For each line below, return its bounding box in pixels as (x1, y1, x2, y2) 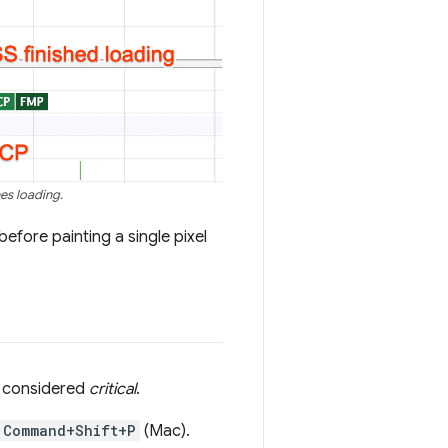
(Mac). (140, 421, 190, 442)
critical (89, 379, 136, 400)
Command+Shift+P (3, 421, 136, 441)
